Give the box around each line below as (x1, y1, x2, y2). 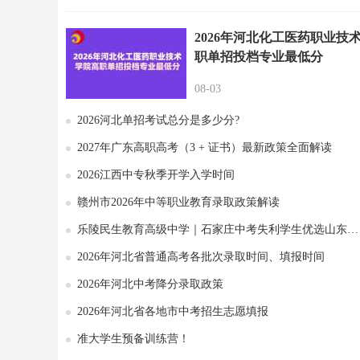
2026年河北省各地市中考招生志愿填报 (77, 305, 268, 317)
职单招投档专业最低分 (194, 50, 323, 63)
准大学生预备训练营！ (77, 333, 190, 345)
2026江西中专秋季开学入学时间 (77, 169, 235, 181)
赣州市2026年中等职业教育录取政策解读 (77, 196, 280, 208)
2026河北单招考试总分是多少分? (77, 114, 239, 126)
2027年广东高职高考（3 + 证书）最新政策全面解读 (77, 141, 332, 153)
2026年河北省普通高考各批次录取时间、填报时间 (77, 251, 325, 263)
